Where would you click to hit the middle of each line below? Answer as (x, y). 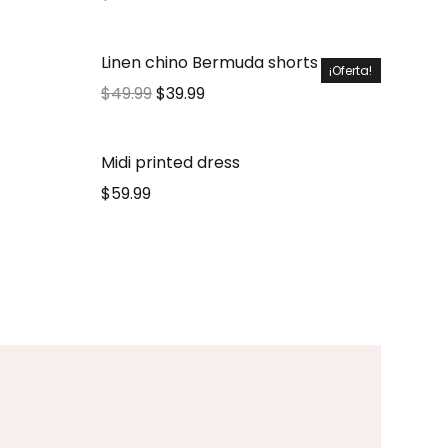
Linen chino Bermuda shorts (209, 62)
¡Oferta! (351, 70)
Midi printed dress (170, 162)
